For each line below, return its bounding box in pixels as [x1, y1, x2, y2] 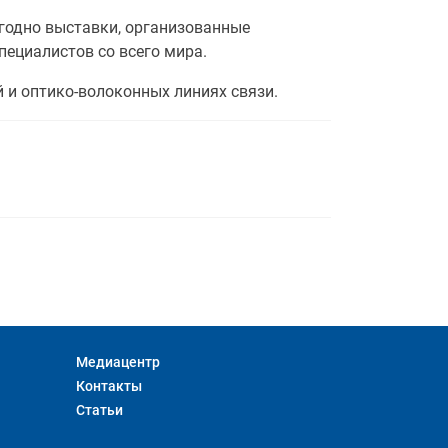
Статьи [76, 402, 123, 418]
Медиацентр [76, 354, 160, 370]
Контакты [76, 378, 142, 394]
